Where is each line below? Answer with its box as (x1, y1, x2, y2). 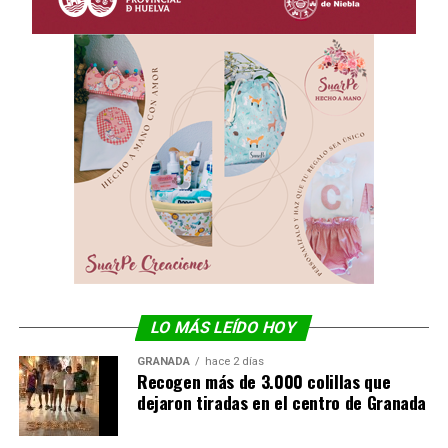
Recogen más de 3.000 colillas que (136, 368, 391, 395)
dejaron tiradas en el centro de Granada (136, 389, 427, 416)
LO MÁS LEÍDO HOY (149, 318, 300, 338)
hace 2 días (204, 355, 264, 369)
